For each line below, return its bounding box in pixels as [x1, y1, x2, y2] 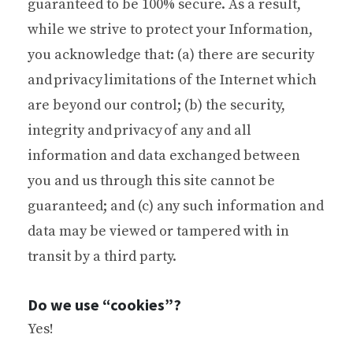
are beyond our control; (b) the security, [28, 95, 285, 114]
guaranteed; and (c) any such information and [28, 196, 324, 215]
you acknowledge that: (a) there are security [28, 45, 314, 64]
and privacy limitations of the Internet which [28, 70, 317, 89]
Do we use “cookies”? [28, 294, 181, 314]
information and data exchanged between [28, 146, 300, 165]
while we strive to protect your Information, [28, 20, 313, 39]
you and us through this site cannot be [28, 171, 275, 190]
